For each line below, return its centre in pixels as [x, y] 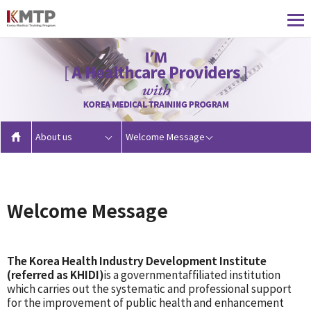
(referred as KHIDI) [56, 275]
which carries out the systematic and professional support [149, 289]
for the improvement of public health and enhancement [145, 303]
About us [54, 137]
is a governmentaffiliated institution [192, 275]
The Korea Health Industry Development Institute [137, 261]
